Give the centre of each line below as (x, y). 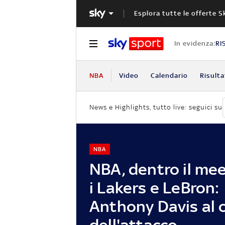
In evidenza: (195, 43)
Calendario (169, 75)
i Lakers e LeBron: (154, 187)
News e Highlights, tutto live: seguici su (156, 107)
